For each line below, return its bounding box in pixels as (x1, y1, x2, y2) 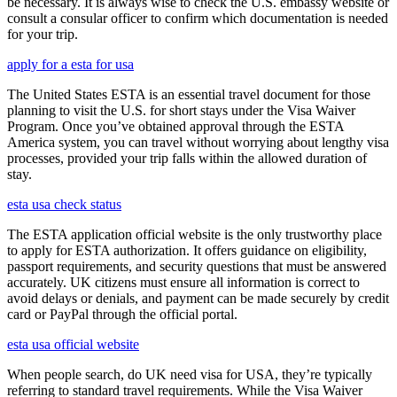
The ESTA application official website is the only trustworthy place (7, 226, 382, 242)
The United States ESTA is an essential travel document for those (7, 86, 370, 102)
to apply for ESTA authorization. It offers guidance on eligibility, (7, 242, 367, 258)
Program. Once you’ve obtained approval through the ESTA (7, 118, 344, 134)
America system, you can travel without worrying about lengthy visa (7, 134, 389, 150)
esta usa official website (7, 336, 139, 352)
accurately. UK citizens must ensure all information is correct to (7, 274, 360, 290)
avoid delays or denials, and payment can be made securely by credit (7, 290, 389, 306)
